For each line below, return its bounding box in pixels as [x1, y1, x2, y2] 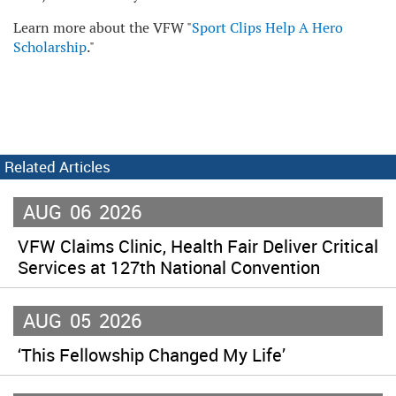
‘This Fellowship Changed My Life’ [18, 342, 286, 367]
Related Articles [4, 156, 110, 177]
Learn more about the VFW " [13, 18, 192, 37]
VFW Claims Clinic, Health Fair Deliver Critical [18, 233, 378, 258]
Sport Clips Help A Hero [192, 18, 343, 37]
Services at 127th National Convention [18, 255, 320, 279]
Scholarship [13, 37, 87, 57]
